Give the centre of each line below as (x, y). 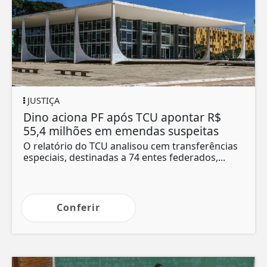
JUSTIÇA (42, 101)
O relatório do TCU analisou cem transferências (131, 146)
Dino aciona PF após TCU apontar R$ (122, 117)
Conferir (78, 208)
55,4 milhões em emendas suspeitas (121, 131)
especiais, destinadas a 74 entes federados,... (124, 158)
